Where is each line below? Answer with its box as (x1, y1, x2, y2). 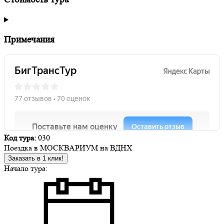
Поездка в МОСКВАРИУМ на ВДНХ (4, 143, 132, 153)
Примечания (4, 34, 54, 45)
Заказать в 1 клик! (8, 154, 63, 162)
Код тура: (4, 133, 36, 143)
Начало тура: (4, 163, 47, 173)
